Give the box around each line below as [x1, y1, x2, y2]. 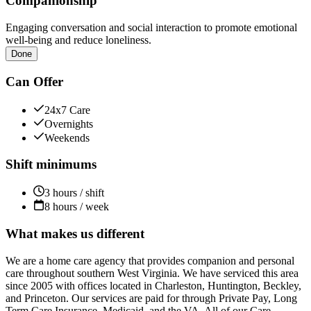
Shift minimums [6, 157, 96, 172]
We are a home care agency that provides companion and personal [6, 254, 294, 267]
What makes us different [6, 226, 144, 241]
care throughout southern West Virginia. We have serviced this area [6, 267, 299, 279]
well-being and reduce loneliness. [6, 34, 151, 47]
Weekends [44, 131, 90, 144]
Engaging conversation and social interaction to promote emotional [6, 22, 297, 34]
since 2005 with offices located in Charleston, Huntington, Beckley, [6, 279, 301, 292]
